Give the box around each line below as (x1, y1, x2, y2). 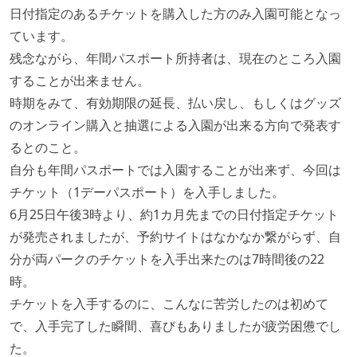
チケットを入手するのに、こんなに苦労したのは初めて (10, 295, 328, 312)
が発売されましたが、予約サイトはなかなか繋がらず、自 (10, 228, 341, 245)
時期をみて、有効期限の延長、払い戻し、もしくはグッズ (10, 94, 341, 112)
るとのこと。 (10, 139, 86, 156)
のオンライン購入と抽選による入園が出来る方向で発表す (10, 116, 341, 134)
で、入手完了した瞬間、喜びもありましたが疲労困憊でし (10, 317, 341, 335)
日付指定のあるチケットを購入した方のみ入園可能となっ (10, 5, 341, 22)
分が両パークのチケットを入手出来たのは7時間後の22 (10, 250, 324, 268)
